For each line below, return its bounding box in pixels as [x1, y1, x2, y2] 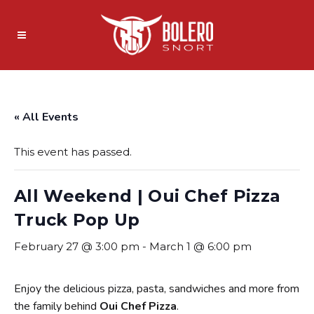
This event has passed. [14, 145, 132, 158]
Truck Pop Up [14, 210, 140, 230]
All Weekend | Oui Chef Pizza [14, 186, 281, 206]
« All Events [14, 109, 78, 125]
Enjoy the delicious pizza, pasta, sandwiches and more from [14, 281, 299, 296]
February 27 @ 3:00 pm [14, 240, 139, 253]
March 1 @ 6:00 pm [149, 240, 252, 253]
